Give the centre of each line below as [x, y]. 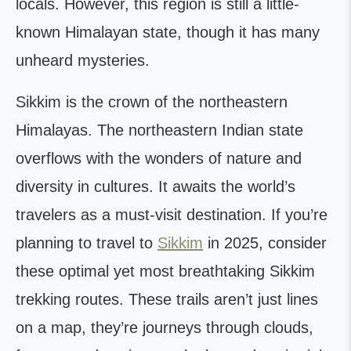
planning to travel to [87, 243]
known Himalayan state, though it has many [168, 32]
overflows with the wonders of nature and [159, 158]
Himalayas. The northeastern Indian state [159, 130]
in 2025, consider [265, 243]
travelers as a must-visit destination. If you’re [172, 215]
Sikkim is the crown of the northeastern [152, 102]
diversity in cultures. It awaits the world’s [156, 186]
